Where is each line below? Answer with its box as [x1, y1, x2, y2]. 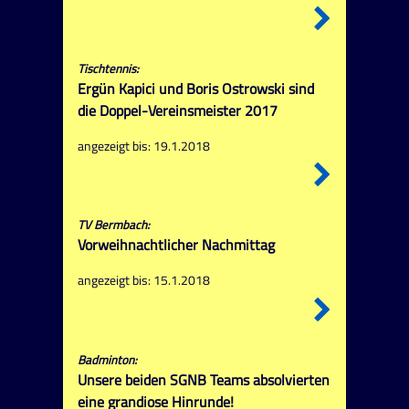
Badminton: [77, 350, 137, 369]
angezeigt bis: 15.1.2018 [77, 270, 210, 291]
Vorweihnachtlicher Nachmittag [77, 234, 275, 257]
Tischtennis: [77, 59, 139, 79]
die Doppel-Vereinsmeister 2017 [77, 100, 278, 122]
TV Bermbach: [77, 215, 150, 235]
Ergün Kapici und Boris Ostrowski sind [77, 78, 314, 100]
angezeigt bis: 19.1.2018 [77, 136, 210, 157]
